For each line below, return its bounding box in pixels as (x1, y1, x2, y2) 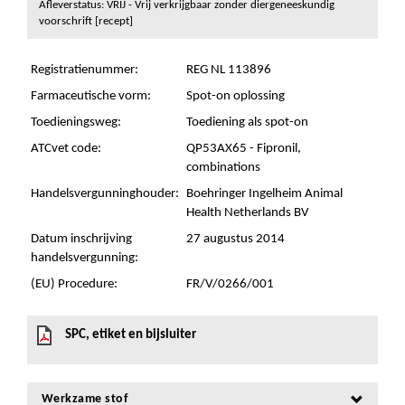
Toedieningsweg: (31, 116, 121, 129)
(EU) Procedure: (31, 278, 118, 291)
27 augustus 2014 (186, 232, 285, 246)
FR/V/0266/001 (186, 278, 274, 291)
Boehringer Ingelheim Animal (186, 187, 343, 201)
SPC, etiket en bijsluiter (65, 328, 196, 342)
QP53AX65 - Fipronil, (186, 142, 301, 155)
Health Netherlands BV (186, 206, 309, 220)
